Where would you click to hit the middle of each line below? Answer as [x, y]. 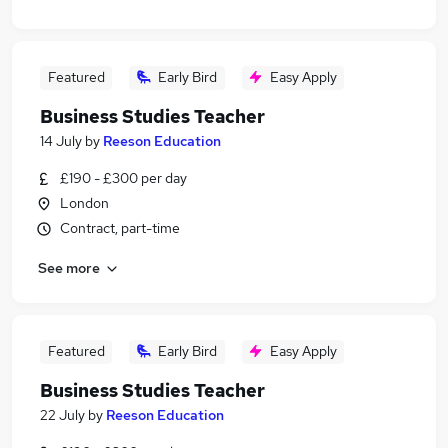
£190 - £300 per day [123, 178]
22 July [62, 415]
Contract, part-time [120, 228]
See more [69, 267]
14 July [61, 141]
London [84, 203]
